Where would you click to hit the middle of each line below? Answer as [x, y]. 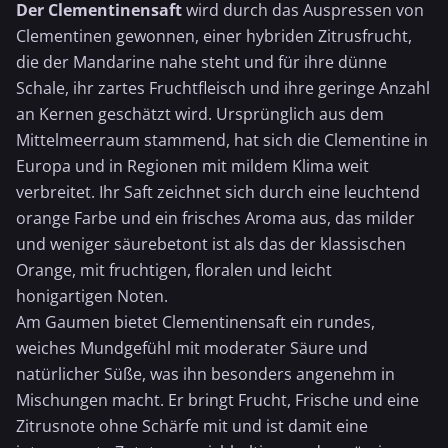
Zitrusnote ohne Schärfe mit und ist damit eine [192, 426]
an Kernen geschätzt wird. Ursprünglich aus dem [200, 114]
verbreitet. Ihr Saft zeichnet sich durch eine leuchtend [218, 192]
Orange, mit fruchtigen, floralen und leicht [174, 270]
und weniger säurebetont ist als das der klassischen [211, 244]
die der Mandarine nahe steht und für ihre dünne [201, 62]
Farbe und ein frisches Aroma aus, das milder [242, 218]
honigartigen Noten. [92, 296]
